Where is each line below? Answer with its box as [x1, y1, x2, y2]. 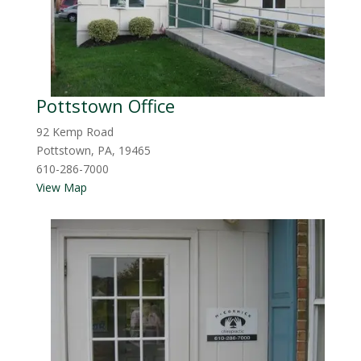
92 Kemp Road [35, 124, 114, 140]
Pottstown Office [35, 93, 175, 118]
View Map [35, 180, 87, 196]
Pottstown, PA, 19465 [35, 143, 151, 159]
